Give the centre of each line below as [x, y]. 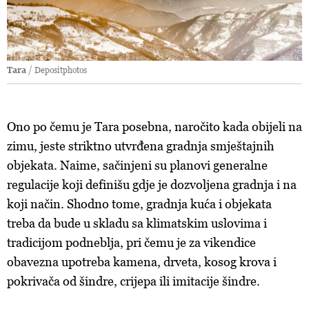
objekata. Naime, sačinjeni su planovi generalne [137, 166]
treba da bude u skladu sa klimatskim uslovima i [137, 223]
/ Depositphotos [58, 70]
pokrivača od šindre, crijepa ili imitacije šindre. [133, 281]
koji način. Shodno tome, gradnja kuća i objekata [139, 204]
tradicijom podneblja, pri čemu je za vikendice [131, 243]
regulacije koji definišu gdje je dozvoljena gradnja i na [152, 185]
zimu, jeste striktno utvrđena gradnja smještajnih [140, 146]
